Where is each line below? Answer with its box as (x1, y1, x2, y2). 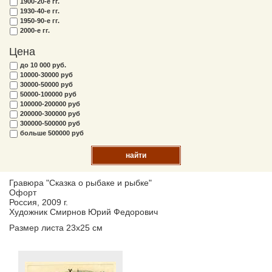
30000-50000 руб (20, 81, 73, 88)
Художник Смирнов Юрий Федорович (9, 207, 158, 217)
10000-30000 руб (20, 71, 73, 78)
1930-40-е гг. (20, 7, 59, 15)
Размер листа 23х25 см (9, 223, 103, 233)
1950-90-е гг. (20, 17, 59, 24)
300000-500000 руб (20, 120, 80, 127)
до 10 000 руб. (20, 61, 66, 69)
